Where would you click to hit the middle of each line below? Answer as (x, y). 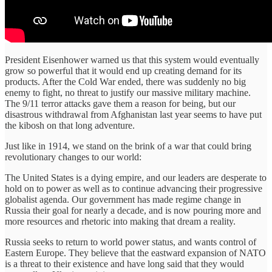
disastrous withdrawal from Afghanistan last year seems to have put (133, 114)
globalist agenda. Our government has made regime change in (123, 199)
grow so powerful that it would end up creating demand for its (123, 70)
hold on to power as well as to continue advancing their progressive (134, 188)
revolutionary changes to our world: (73, 157)
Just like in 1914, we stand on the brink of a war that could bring (128, 146)
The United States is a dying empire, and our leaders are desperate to (136, 177)
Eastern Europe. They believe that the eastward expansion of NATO (135, 253)
